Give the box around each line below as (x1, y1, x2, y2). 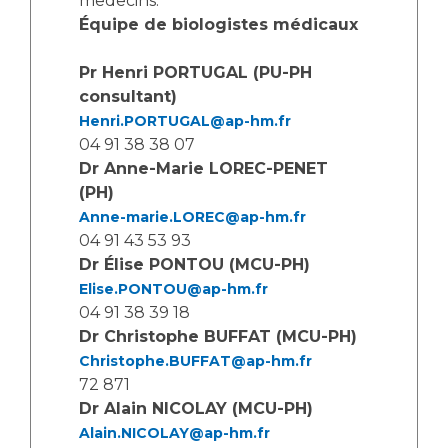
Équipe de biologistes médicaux (79, 15, 358, 34)
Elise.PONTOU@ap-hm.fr (79, 280, 268, 298)
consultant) (79, 87, 177, 106)
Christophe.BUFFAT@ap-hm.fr (79, 352, 312, 370)
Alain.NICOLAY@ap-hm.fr (79, 424, 270, 442)
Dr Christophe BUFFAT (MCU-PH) (79, 327, 357, 346)
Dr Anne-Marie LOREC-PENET (79, 159, 328, 178)
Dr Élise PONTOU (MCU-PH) (79, 255, 310, 274)
